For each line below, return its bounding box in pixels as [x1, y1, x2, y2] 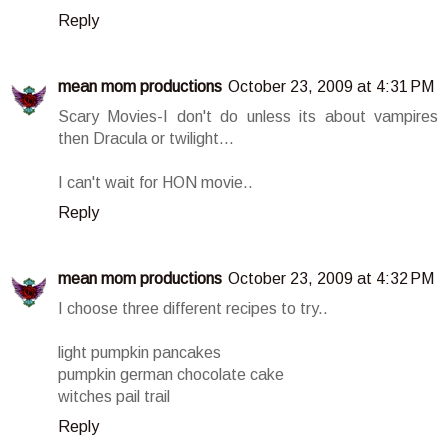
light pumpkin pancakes [58, 344, 221, 362]
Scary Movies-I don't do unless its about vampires [58, 108, 438, 126]
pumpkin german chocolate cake [58, 366, 284, 384]
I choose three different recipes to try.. [58, 300, 328, 318]
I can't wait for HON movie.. [58, 174, 253, 192]
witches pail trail [58, 388, 170, 406]
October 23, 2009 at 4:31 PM [228, 78, 434, 96]
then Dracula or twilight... [58, 130, 234, 148]
